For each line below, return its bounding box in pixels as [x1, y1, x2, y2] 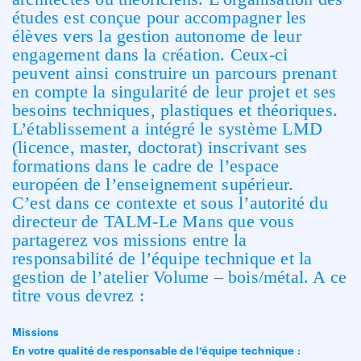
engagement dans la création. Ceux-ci [12, 44, 288, 64]
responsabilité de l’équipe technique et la [12, 248, 313, 268]
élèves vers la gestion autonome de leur [12, 26, 301, 46]
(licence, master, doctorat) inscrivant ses [12, 137, 308, 157]
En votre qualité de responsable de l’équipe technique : [12, 346, 301, 356]
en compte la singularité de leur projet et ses [12, 81, 337, 102]
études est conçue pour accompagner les [12, 7, 307, 27]
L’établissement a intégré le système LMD [12, 118, 323, 139]
